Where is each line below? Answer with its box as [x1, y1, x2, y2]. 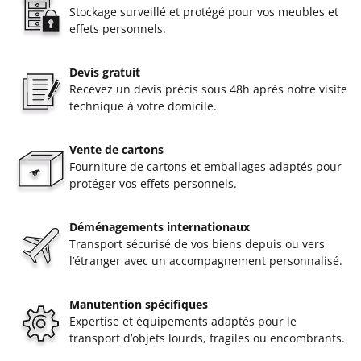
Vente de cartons [69, 141, 164, 157]
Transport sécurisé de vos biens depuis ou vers [69, 235, 325, 251]
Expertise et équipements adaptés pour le [69, 313, 297, 329]
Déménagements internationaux [69, 218, 250, 234]
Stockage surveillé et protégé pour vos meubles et [69, 3, 338, 19]
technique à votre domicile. [69, 98, 217, 114]
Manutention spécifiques [69, 296, 208, 312]
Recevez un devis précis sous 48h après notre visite [69, 81, 347, 97]
